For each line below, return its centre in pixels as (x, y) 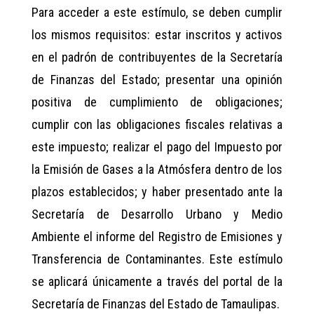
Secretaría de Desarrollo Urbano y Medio (157, 214)
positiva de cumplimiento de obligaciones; (157, 102)
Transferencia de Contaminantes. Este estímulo (157, 259)
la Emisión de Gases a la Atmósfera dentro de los (157, 170)
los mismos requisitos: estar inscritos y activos (157, 35)
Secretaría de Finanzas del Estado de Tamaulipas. (156, 304)
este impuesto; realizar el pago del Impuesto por (157, 147)
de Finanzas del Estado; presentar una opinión (157, 80)
